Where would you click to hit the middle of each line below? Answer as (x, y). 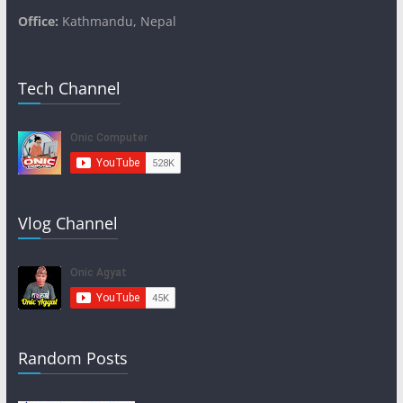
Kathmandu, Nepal (117, 21)
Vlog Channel (67, 223)
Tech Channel (69, 88)
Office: (38, 21)
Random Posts (72, 358)
